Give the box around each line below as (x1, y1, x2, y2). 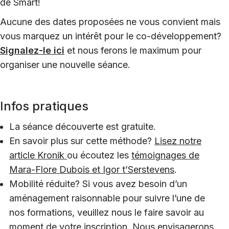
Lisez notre (154, 135, 201, 146)
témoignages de (131, 149, 199, 161)
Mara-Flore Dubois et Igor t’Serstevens (9, 164, 174, 175)
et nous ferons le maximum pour (67, 44, 201, 56)
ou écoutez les (67, 149, 131, 161)
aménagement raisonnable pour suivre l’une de (9, 192, 205, 203)
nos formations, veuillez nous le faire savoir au (9, 207, 204, 218)
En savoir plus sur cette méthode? (9, 135, 154, 146)
